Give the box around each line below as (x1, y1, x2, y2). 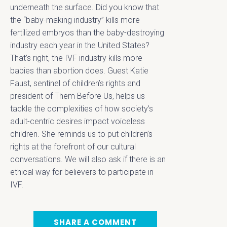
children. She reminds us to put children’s (10, 129, 153, 139)
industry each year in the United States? (10, 40, 149, 50)
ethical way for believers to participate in (10, 167, 154, 177)
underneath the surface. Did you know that (10, 2, 159, 12)
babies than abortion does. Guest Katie (10, 65, 148, 75)
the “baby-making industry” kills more (10, 15, 140, 25)
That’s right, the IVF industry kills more (10, 53, 142, 63)
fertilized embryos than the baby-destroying (10, 27, 164, 37)
